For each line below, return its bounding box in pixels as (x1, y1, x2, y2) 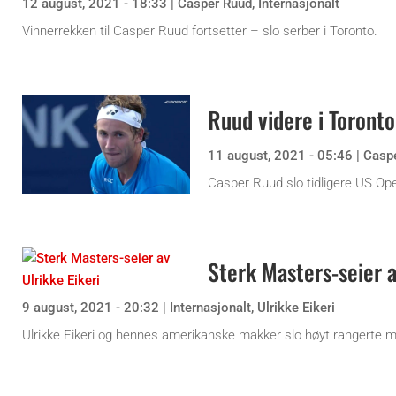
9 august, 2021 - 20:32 (22, 299, 159, 316)
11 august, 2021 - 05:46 (208, 147, 353, 164)
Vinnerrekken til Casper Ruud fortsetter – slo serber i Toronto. (22, 22, 377, 39)
